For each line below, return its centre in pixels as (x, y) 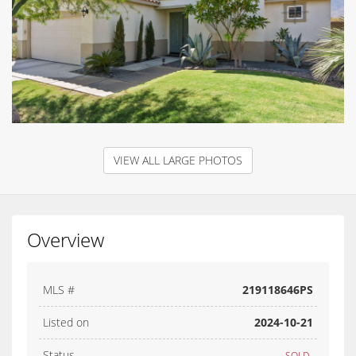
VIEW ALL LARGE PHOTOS (178, 160)
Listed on (66, 322)
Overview (66, 239)
